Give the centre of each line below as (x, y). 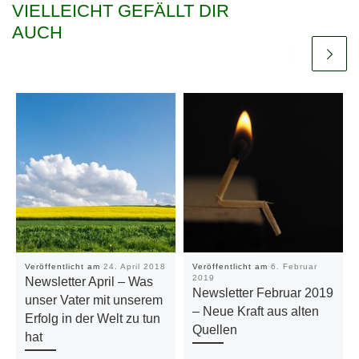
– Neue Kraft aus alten (256, 312)
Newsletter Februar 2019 (263, 293)
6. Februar (294, 267)
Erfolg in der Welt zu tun (93, 319)
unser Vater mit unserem (94, 301)
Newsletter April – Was (89, 282)
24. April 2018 (135, 267)
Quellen (215, 330)
